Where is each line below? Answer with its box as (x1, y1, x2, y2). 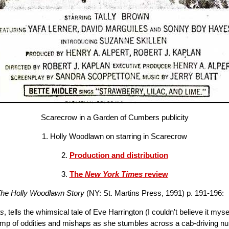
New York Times (84, 170, 143, 178)
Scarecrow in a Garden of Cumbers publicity (40, 113, 189, 122)
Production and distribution (69, 151, 168, 159)
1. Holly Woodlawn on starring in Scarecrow (42, 132, 187, 141)
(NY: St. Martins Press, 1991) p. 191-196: (84, 189, 224, 197)
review (142, 170, 168, 178)
